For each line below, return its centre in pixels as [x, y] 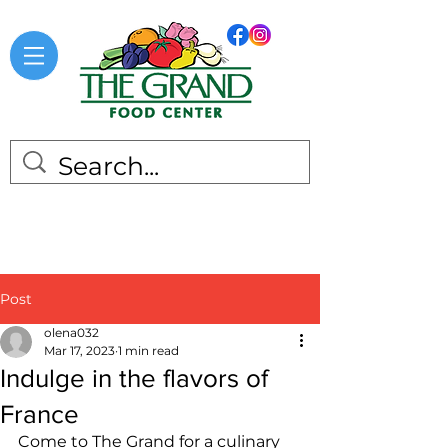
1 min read [148, 350]
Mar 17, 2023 [79, 350]
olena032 [71, 332]
